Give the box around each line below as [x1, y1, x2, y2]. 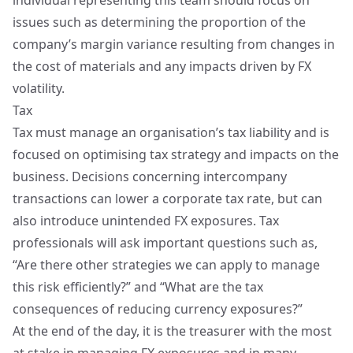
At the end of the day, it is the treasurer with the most [13, 322, 332, 340]
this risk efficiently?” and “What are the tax [13, 278, 263, 295]
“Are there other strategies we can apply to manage [13, 256, 320, 273]
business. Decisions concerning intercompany [13, 168, 287, 185]
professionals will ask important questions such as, [13, 234, 318, 251]
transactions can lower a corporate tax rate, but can [13, 190, 322, 207]
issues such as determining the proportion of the [13, 13, 306, 31]
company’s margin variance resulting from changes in [13, 35, 335, 53]
